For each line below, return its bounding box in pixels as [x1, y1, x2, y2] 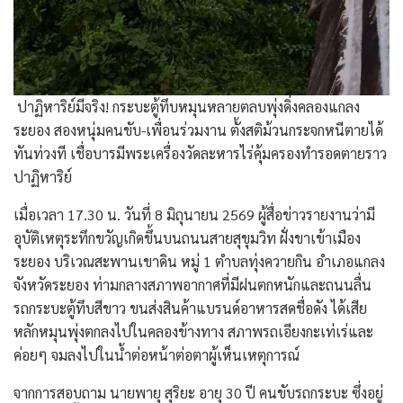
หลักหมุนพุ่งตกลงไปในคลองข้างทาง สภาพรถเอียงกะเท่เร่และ [13, 321, 373, 341]
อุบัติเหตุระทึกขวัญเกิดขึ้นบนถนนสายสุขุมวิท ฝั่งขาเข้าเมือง [13, 228, 361, 247]
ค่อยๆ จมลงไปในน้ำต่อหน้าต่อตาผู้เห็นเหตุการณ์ [13, 345, 300, 364]
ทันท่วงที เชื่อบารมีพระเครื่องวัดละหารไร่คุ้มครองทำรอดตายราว [13, 143, 387, 163]
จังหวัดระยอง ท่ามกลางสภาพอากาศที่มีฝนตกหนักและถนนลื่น [13, 274, 372, 294]
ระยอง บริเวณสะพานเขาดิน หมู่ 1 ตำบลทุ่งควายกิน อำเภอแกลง [13, 251, 385, 271]
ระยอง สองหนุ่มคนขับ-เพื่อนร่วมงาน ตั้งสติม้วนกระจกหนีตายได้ [13, 120, 383, 139]
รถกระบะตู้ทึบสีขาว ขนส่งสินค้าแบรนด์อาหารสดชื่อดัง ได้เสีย [13, 298, 367, 318]
